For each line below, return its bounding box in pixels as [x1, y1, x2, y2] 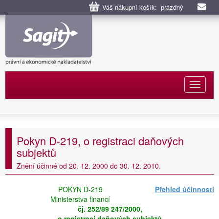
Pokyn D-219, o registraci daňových [17, 133, 184, 148]
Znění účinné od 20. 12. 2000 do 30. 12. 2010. [17, 161, 161, 171]
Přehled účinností [155, 184, 214, 194]
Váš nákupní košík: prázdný [102, 2, 183, 12]
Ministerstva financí [50, 194, 110, 204]
